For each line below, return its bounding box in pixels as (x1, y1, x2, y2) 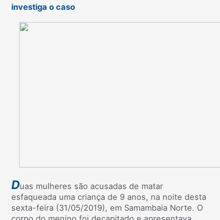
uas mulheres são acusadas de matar (20, 181, 163, 191)
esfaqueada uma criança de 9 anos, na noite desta (11, 192, 206, 202)
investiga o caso (11, 2, 75, 12)
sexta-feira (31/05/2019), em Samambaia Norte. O (11, 202, 203, 213)
